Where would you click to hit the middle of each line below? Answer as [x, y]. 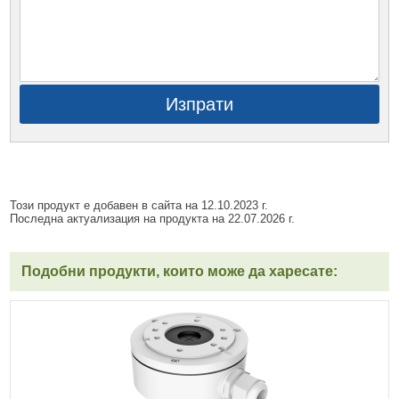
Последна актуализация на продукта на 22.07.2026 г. [153, 219]
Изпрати [199, 105]
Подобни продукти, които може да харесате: [180, 272]
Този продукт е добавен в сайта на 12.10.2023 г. [139, 206]
